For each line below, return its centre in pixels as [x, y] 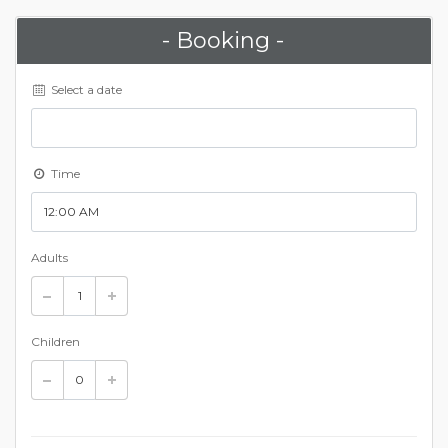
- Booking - [223, 40]
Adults [49, 257]
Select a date [84, 89]
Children [55, 341]
